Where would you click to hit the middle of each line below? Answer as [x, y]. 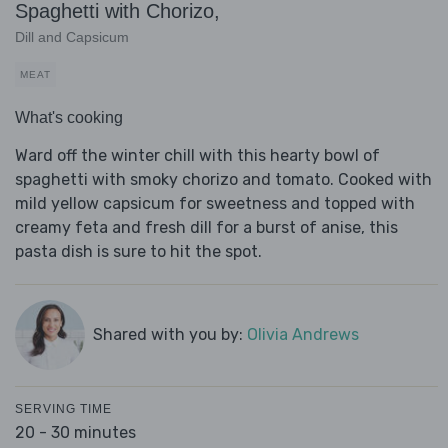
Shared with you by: [169, 335]
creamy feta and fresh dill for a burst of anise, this [206, 228]
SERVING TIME [63, 409]
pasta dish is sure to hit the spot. [138, 252]
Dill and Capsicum [72, 37]
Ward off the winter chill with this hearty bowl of [197, 156]
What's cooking [69, 118]
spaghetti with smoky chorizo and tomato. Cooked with [223, 180]
